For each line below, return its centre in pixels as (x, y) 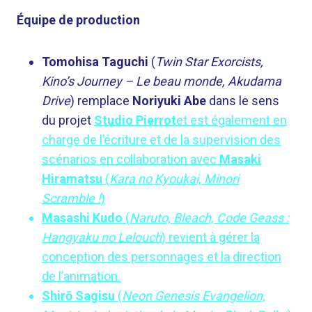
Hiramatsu (72, 179)
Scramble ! (71, 198)
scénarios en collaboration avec (131, 159)
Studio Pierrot (135, 120)
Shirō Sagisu (78, 296)
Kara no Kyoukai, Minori (174, 179)
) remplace (101, 101)
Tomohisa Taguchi (95, 62)
